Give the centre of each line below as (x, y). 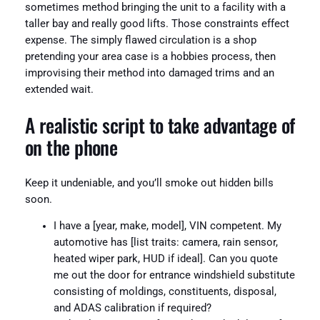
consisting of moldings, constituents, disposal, (165, 292)
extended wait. (59, 90)
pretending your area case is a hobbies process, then (150, 57)
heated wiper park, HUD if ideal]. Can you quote (165, 259)
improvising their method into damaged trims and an (149, 74)
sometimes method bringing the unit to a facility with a (155, 8)
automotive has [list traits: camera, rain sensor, (165, 243)
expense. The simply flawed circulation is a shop (140, 41)
